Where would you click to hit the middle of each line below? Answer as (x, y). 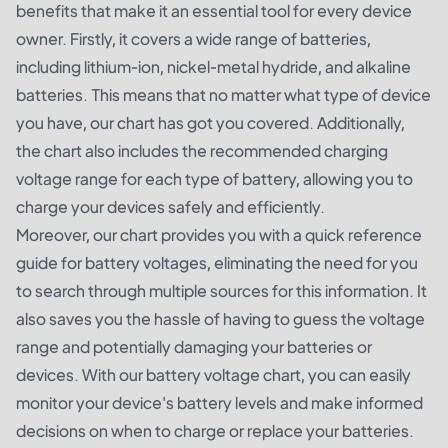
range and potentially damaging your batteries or (194, 346)
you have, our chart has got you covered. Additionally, (210, 122)
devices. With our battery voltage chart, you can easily (213, 374)
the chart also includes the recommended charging (202, 150)
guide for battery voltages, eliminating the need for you (217, 262)
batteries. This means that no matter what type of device (223, 94)
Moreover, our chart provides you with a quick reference (219, 234)
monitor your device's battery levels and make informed (219, 402)
